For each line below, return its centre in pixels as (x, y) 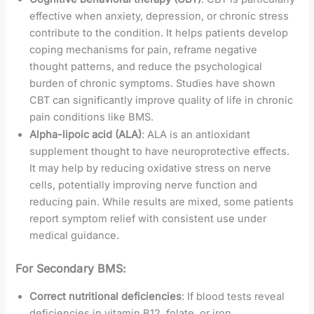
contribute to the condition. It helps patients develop (159, 33)
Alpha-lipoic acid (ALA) (86, 135)
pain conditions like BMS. (92, 117)
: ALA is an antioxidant (196, 135)
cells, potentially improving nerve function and (144, 185)
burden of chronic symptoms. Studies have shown (153, 84)
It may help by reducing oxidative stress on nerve (151, 169)
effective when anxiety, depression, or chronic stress (159, 16)
